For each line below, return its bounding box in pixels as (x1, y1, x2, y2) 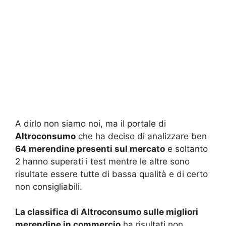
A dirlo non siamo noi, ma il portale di (15, 118, 166, 129)
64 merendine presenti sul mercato (15, 143, 165, 154)
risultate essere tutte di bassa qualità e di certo (15, 168, 208, 179)
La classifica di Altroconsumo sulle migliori (15, 207, 198, 217)
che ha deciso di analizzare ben (76, 131, 207, 141)
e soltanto (165, 143, 208, 154)
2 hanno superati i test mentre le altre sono (15, 156, 190, 166)
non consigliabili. (15, 181, 82, 192)
